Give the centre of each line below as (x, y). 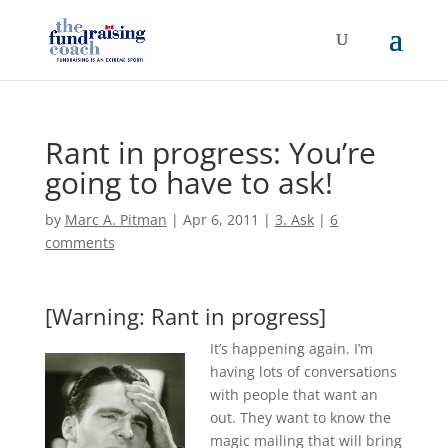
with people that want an (293, 394)
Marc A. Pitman (115, 219)
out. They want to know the (300, 417)
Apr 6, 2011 (220, 219)
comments (79, 242)
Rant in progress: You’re (210, 152)
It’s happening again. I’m (291, 348)
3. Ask (294, 219)
